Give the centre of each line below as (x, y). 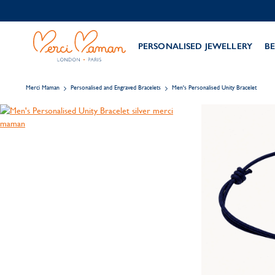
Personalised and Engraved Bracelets (116, 87)
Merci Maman (43, 87)
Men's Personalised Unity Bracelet (214, 87)
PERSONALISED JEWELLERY (195, 46)
